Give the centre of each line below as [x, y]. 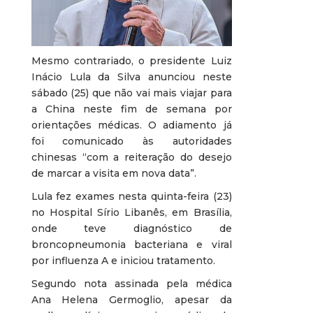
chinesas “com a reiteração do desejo [131, 157]
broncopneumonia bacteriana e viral [131, 244]
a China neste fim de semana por [131, 109]
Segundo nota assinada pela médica [131, 283]
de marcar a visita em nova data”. [114, 173]
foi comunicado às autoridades [131, 141]
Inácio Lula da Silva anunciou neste [131, 77]
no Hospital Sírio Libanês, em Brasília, [131, 212]
